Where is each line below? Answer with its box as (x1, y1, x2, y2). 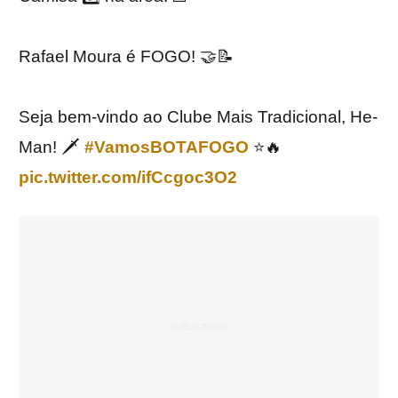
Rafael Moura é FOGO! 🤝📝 (19, 47, 234, 67)
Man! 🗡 (19, 138, 84, 157)
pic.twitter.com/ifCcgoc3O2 (19, 168, 237, 187)
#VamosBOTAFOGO (84, 138, 249, 157)
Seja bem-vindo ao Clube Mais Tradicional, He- (19, 107, 378, 127)
